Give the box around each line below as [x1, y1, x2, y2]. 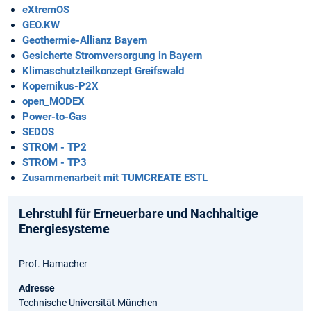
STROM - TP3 [22, 156, 87, 169]
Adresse [19, 283, 55, 294]
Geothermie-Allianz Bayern [22, 34, 147, 47]
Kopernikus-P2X [22, 80, 99, 93]
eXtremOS [22, 3, 69, 17]
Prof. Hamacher [19, 258, 87, 270]
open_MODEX [22, 95, 85, 108]
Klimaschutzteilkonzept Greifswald [22, 65, 184, 78]
